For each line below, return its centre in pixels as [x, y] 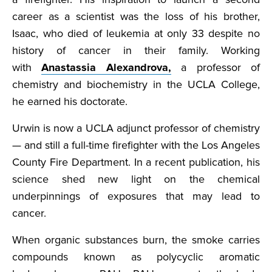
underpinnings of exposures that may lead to [136, 196]
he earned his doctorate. [70, 102]
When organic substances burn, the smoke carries [136, 240]
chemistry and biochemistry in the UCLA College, [136, 85]
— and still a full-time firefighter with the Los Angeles [136, 145]
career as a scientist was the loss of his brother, [136, 17]
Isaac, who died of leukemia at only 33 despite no [136, 34]
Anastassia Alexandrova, [106, 68]
